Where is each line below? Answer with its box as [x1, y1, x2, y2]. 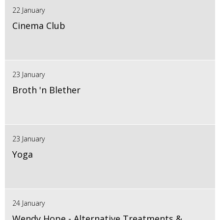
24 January [12, 198, 45, 208]
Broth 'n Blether [12, 84, 81, 96]
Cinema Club [12, 20, 65, 32]
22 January [12, 5, 45, 15]
